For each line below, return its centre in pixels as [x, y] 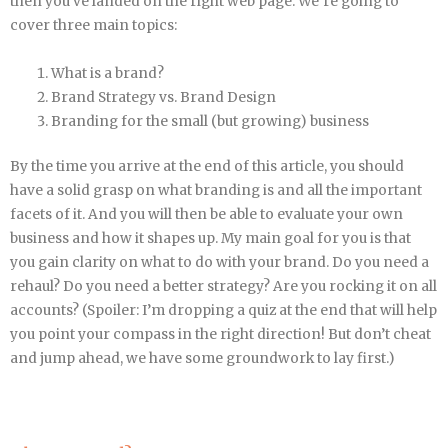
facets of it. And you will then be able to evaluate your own [206, 214]
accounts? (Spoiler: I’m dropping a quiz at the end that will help [223, 310]
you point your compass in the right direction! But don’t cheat [220, 334]
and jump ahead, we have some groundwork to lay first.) [202, 358]
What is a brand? [108, 74]
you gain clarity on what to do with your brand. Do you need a [219, 262]
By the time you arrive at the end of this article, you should [207, 166]
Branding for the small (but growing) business [210, 122]
